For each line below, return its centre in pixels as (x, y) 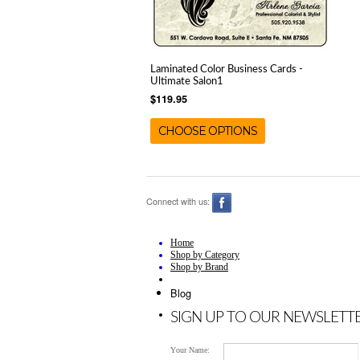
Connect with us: (179, 202)
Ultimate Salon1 (187, 81)
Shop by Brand (199, 267)
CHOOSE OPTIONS (208, 131)
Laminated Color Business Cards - (227, 69)
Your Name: (190, 350)
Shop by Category (205, 255)
